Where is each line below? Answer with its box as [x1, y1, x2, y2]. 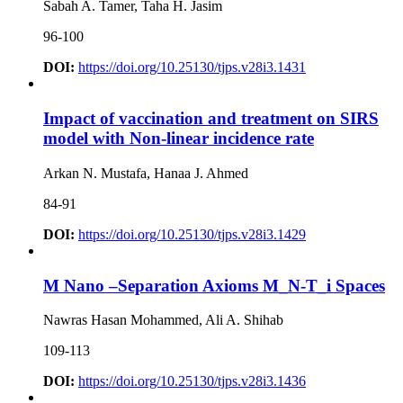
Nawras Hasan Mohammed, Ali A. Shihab [43, 312, 283, 328]
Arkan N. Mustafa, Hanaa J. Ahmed [43, 165, 248, 181]
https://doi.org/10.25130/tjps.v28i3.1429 [78, 226, 306, 242]
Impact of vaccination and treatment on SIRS [43, 109, 379, 129]
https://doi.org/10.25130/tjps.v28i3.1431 [78, 59, 306, 76]
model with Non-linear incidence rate [43, 129, 314, 148]
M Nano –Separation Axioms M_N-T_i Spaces [43, 275, 385, 295]
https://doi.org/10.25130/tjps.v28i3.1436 [78, 373, 306, 390]
